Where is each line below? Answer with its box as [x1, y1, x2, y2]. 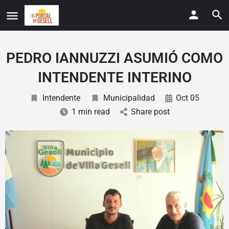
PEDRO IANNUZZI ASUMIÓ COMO [6, 50, 223, 66]
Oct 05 [176, 93, 199, 103]
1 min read [71, 107, 110, 117]
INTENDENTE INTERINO [37, 69, 192, 86]
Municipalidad [103, 93, 155, 103]
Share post [130, 107, 170, 117]
